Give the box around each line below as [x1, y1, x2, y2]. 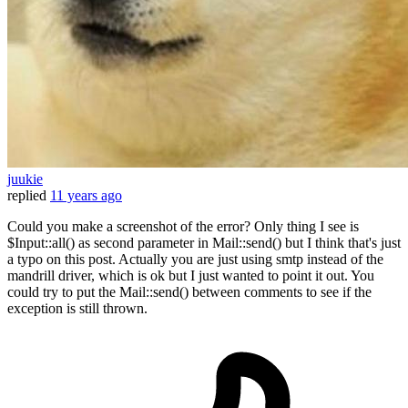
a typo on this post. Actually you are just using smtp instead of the [7, 251, 383, 268]
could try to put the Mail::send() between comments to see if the [7, 284, 372, 301]
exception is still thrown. [7, 301, 148, 317]
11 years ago [50, 188, 122, 204]
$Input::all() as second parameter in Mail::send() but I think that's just [7, 235, 401, 251]
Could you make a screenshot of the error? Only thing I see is [7, 219, 359, 235]
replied [7, 188, 46, 204]
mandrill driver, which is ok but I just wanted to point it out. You [7, 268, 374, 284]
